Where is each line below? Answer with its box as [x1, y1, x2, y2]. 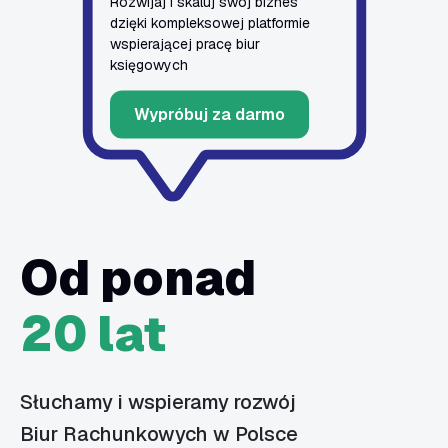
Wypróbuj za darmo [134, 103, 285, 125]
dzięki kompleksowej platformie [110, 13, 310, 32]
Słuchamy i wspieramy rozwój [20, 389, 301, 416]
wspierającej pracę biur [110, 34, 260, 53]
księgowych [110, 55, 188, 74]
